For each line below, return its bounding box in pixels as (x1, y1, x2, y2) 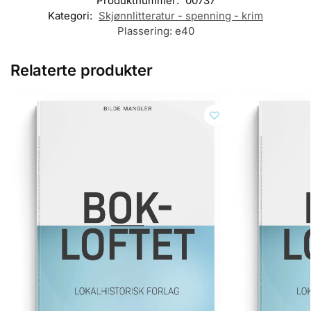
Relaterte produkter (10, 60, 153, 79)
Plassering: (117, 24, 175, 37)
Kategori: (48, 8, 95, 22)
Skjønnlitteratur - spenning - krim (99, 8, 263, 22)
